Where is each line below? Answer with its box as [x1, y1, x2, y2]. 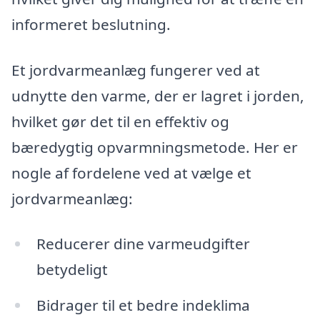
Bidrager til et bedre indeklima [36, 295, 250, 316]
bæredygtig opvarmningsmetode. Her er [11, 136, 298, 157]
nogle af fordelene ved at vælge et [11, 162, 251, 183]
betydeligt [36, 259, 108, 280]
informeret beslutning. [11, 14, 171, 34]
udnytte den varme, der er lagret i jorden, [11, 85, 304, 106]
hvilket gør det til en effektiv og [11, 111, 229, 131]
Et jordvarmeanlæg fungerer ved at [11, 59, 260, 80]
